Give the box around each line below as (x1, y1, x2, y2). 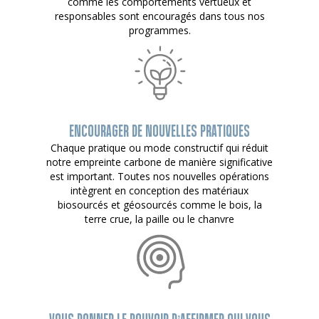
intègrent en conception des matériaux (70, 183, 249, 197)
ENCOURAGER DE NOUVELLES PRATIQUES (69, 122, 250, 140)
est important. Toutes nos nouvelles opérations (50, 169, 269, 183)
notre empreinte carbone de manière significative (46, 155, 273, 169)
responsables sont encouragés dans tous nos (54, 9, 265, 23)
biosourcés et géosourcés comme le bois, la (57, 197, 262, 211)
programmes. (128, 23, 191, 37)
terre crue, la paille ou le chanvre (85, 211, 234, 226)
